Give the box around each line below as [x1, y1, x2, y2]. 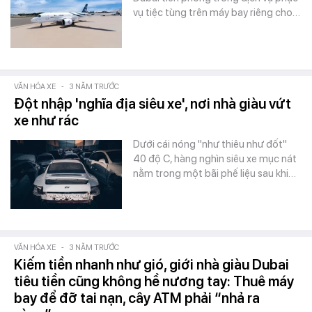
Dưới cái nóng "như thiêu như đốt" [133, 138, 287, 150]
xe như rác [14, 112, 79, 129]
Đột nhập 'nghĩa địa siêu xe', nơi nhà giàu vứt [14, 95, 291, 112]
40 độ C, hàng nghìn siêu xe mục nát [133, 153, 297, 165]
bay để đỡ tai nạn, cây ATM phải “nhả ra [14, 290, 260, 306]
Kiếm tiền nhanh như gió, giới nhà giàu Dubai [14, 256, 289, 273]
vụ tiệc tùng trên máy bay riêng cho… [133, 6, 300, 19]
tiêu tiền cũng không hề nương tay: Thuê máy [14, 273, 294, 290]
